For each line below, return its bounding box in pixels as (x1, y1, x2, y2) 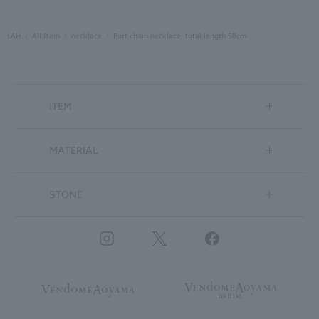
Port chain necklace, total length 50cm (113, 30, 246, 41)
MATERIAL (48, 144, 98, 157)
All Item (32, 30, 60, 41)
